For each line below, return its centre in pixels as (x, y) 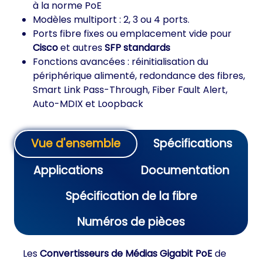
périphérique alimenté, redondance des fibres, (139, 76)
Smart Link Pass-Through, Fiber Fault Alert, (130, 90)
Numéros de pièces (131, 222)
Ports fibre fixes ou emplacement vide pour (132, 34)
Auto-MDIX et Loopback (88, 104)
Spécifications (193, 144)
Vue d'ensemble (76, 144)
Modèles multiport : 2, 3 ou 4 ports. (111, 20)
